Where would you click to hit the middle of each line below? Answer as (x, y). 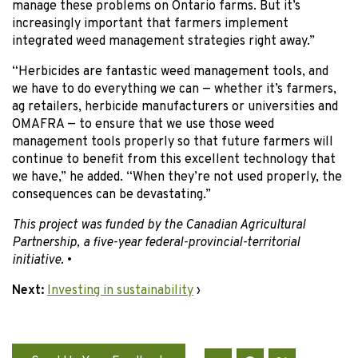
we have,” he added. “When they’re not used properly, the (177, 177)
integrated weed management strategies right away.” (163, 41)
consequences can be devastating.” (111, 195)
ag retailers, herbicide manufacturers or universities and (175, 107)
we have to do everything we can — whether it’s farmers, (174, 89)
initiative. (38, 260)
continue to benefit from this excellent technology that (174, 159)
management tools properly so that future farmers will (173, 142)
